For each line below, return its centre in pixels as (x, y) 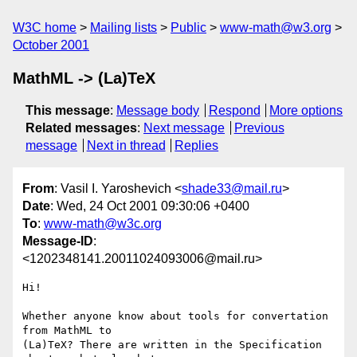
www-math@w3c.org (103, 224)
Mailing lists (124, 27)
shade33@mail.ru (232, 189)
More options (306, 110)
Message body (158, 110)
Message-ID (58, 241)
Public (188, 27)
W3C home (45, 27)
